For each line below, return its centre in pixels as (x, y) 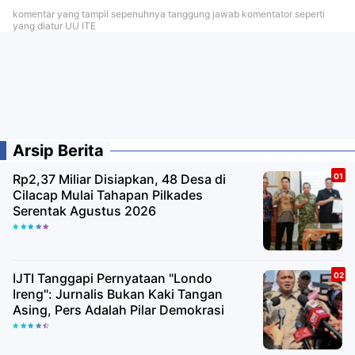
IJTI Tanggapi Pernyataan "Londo (113, 278)
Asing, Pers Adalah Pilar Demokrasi (118, 309)
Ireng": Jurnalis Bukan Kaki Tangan (118, 294)
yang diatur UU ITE (54, 25)
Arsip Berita (58, 150)
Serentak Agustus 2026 (84, 210)
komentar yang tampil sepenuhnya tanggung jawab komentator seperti (169, 13)
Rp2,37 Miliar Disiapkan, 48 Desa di (119, 179)
